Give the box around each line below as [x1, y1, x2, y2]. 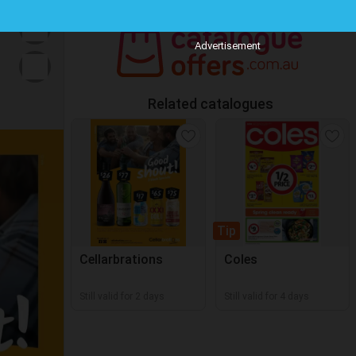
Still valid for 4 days [223, 291, 309, 302]
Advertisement [195, 40, 261, 52]
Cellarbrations [79, 252, 163, 267]
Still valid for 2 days [79, 291, 164, 302]
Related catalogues [147, 95, 273, 112]
